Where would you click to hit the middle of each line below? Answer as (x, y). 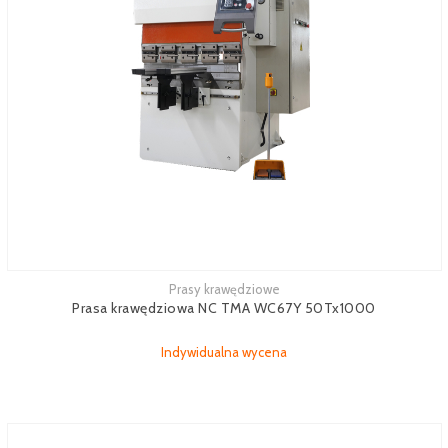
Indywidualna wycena (224, 352)
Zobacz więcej (49, 292)
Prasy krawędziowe (224, 289)
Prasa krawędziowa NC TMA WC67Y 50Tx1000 (224, 308)
